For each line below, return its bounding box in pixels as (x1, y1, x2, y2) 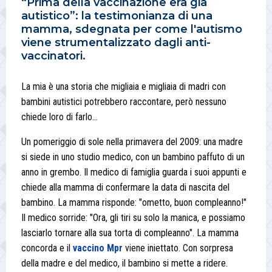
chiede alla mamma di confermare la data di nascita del (21, 182, 229, 194)
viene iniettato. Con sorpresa (123, 242, 233, 254)
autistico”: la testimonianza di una (21, 9, 212, 23)
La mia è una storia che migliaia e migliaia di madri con (21, 81, 226, 93)
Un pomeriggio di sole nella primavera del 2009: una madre (21, 136, 243, 148)
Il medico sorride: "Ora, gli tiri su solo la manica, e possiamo (21, 212, 245, 224)
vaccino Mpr (73, 242, 123, 254)
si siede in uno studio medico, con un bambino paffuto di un (21, 151, 245, 163)
